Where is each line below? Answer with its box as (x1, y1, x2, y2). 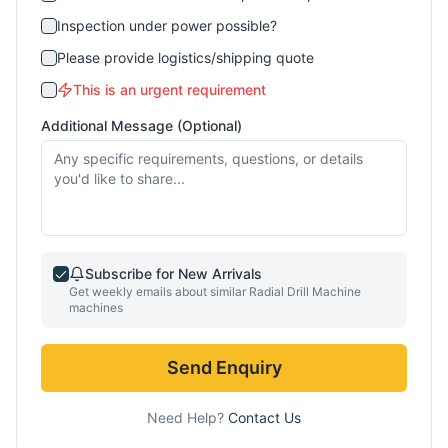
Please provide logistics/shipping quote (57, 49, 314, 66)
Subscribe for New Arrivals (85, 265, 262, 282)
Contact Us (228, 409, 301, 426)
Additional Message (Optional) (41, 117, 242, 134)
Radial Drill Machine (249, 284, 361, 299)
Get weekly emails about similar (69, 284, 249, 299)
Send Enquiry (166, 357, 282, 378)
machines (69, 300, 123, 315)
